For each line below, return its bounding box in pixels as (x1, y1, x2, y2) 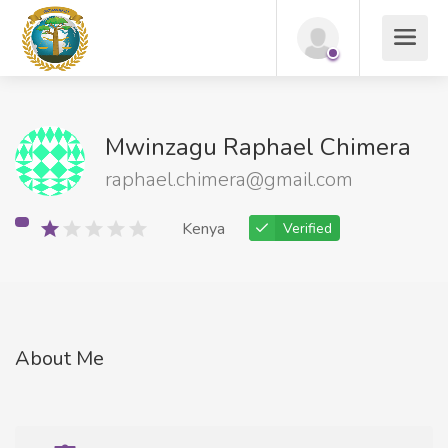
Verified (283, 219, 332, 238)
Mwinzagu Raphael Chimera (105, 131, 411, 163)
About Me (15, 345, 104, 372)
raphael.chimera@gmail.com (105, 166, 353, 193)
